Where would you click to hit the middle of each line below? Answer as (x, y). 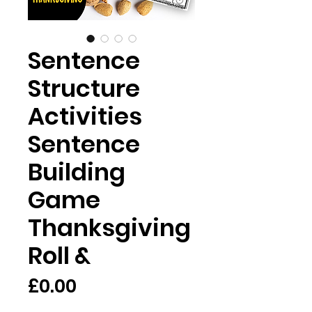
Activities (85, 116)
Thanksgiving (109, 228)
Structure (84, 88)
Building (77, 172)
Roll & (59, 256)
